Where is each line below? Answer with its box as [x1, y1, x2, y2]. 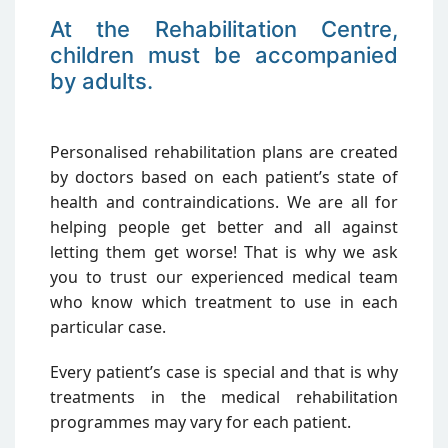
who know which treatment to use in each [50, 290, 398, 313]
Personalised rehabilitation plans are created [50, 140, 398, 163]
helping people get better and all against [50, 215, 398, 238]
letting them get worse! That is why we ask [50, 240, 398, 263]
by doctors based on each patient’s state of [50, 165, 398, 188]
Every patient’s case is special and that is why [50, 360, 398, 383]
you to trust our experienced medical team [50, 265, 398, 288]
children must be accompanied [50, 41, 398, 68]
